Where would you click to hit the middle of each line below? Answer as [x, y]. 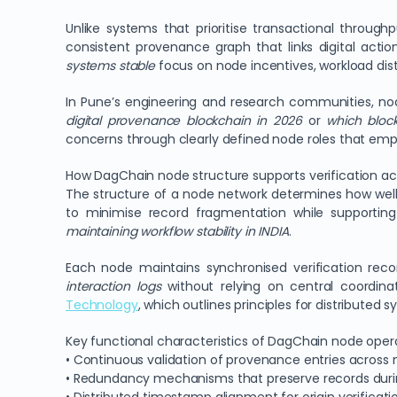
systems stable [111, 66]
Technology [102, 305]
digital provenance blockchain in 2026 [184, 121]
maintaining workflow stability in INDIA [177, 231]
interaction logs [113, 286]
